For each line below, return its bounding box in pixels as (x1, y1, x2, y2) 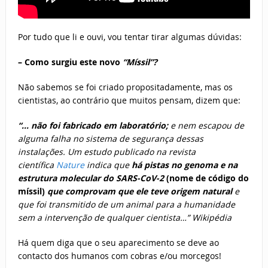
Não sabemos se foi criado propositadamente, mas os (17, 81, 233, 93)
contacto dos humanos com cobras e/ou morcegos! (17, 250, 221, 262)
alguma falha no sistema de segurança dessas (17, 133, 203, 145)
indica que (84, 159, 132, 171)
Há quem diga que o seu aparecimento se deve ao (17, 237, 219, 249)
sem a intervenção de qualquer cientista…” (17, 212, 190, 224)
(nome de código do (166, 172, 249, 184)
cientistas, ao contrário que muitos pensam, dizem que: (17, 95, 240, 106)
